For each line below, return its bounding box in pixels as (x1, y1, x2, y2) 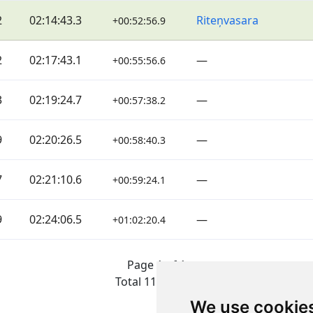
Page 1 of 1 (127, 256, 186, 272)
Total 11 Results (115, 273, 198, 289)
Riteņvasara (196, 12, 259, 28)
